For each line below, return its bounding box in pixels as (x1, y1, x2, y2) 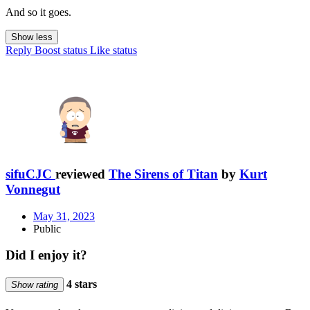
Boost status (35, 44, 87, 57)
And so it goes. (6, 6, 71, 19)
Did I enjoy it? (6, 248, 87, 263)
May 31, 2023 (33, 210, 95, 222)
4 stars (64, 278, 97, 291)
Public (33, 222, 61, 235)
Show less (11, 32, 53, 43)
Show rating (11, 280, 58, 291)
